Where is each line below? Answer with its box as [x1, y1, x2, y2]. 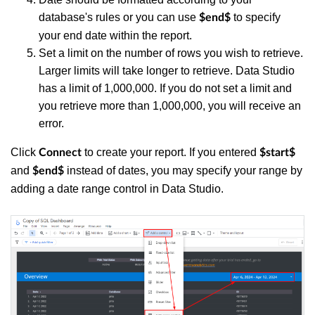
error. [39, 117, 64, 129]
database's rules [39, 11, 120, 23]
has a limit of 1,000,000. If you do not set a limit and [39, 82, 292, 94]
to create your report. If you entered [82, 146, 259, 158]
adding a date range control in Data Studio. [11, 182, 224, 195]
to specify [231, 11, 281, 23]
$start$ [259, 146, 295, 158]
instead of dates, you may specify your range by [64, 164, 302, 176]
